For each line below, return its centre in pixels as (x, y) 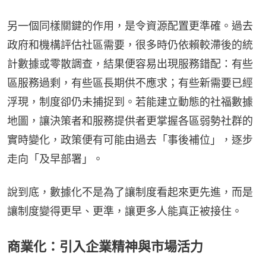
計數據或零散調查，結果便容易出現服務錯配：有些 (130, 64)
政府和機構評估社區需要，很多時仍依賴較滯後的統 (130, 45)
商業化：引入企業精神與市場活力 (105, 246)
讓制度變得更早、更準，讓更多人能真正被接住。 (125, 211)
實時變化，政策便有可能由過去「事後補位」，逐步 (130, 140)
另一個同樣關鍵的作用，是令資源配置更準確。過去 (130, 26)
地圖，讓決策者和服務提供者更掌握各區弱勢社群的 (130, 121)
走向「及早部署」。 (55, 159)
